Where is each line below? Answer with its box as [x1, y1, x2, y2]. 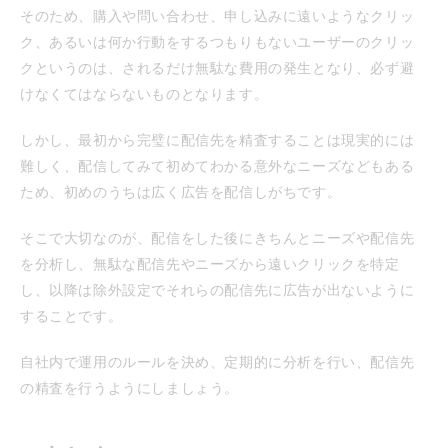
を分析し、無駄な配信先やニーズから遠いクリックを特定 [20, 254, 400, 272]
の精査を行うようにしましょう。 [20, 378, 239, 396]
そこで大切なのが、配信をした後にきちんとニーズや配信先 [20, 228, 415, 246]
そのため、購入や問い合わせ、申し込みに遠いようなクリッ [20, 6, 415, 24]
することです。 [20, 306, 123, 324]
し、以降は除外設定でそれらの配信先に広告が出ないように [20, 280, 415, 298]
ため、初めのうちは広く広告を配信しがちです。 [20, 182, 342, 200]
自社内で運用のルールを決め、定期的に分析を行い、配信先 [20, 352, 415, 370]
